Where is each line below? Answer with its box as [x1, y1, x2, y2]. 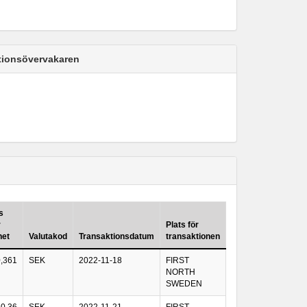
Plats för [166, 220, 199, 230]
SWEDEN [166, 279, 202, 288]
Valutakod [29, 232, 67, 241]
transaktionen [166, 232, 220, 241]
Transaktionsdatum [79, 232, 154, 241]
